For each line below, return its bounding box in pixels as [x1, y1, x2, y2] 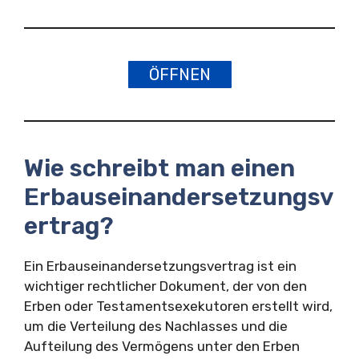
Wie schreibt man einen [24, 154, 295, 183]
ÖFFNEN [148, 65, 211, 84]
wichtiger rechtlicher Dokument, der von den [24, 278, 307, 294]
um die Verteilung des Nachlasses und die [24, 318, 288, 334]
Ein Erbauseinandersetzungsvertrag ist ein [24, 258, 296, 274]
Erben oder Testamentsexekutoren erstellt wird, [24, 298, 333, 314]
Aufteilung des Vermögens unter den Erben [24, 338, 300, 354]
